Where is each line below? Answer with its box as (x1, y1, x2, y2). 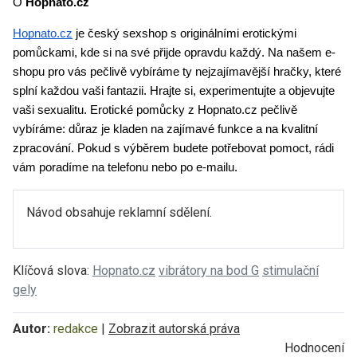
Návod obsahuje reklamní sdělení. (26, 204, 212, 220)
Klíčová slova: (13, 262, 92, 278)
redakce (53, 320, 98, 336)
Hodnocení (284, 339, 344, 355)
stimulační (262, 262, 319, 278)
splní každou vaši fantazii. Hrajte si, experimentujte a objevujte (13, 84, 335, 97)
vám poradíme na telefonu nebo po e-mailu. (13, 160, 237, 174)
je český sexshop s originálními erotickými (73, 26, 296, 40)
